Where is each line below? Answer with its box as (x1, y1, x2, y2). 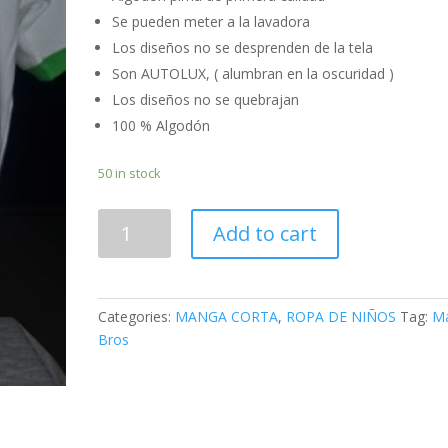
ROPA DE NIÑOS (286, 307, 397, 327)
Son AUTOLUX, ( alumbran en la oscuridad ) (112, 64, 395, 84)
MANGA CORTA (175, 307, 279, 327)
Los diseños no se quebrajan (112, 90, 300, 110)
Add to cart (212, 220, 317, 248)
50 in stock (98, 164, 162, 183)
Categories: (98, 307, 176, 327)
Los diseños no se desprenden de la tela (112, 38, 374, 58)
